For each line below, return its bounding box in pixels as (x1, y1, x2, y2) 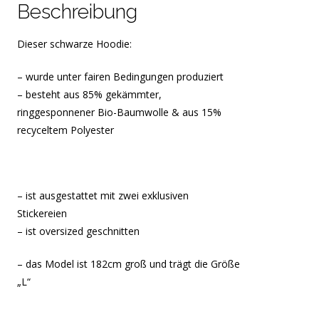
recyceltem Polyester (17, 122, 115, 137)
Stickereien (17, 206, 68, 220)
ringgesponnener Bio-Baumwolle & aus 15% (17, 105, 222, 119)
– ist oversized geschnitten (17, 224, 140, 238)
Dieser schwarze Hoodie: (17, 36, 132, 51)
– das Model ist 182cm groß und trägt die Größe (17, 256, 241, 271)
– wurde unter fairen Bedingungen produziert (17, 69, 224, 83)
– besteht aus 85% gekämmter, (17, 87, 162, 101)
